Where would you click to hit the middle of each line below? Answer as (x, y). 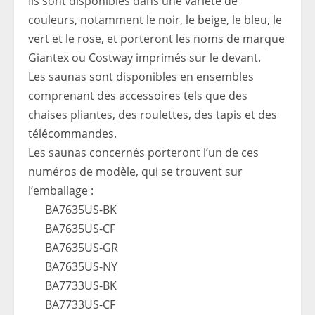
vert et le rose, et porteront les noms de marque (156, 38)
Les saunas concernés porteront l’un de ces (143, 152)
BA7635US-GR (82, 247)
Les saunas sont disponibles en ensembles (141, 76)
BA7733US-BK (81, 285)
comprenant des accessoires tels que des (138, 95)
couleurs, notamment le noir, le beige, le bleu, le (155, 19)
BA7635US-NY (81, 266)
